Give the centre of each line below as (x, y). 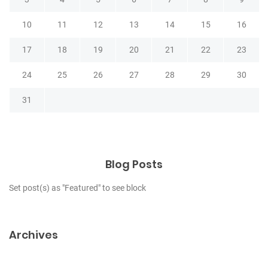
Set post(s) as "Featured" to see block (77, 188)
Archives (33, 235)
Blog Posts (134, 165)
